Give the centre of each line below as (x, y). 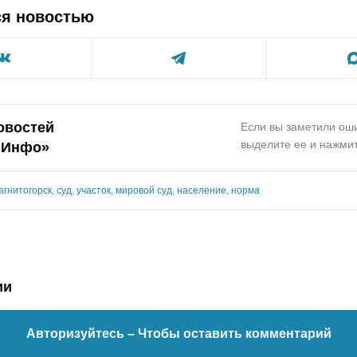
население (202, 190)
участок (94, 190)
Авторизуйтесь (76, 333)
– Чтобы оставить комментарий (229, 333)
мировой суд (144, 190)
